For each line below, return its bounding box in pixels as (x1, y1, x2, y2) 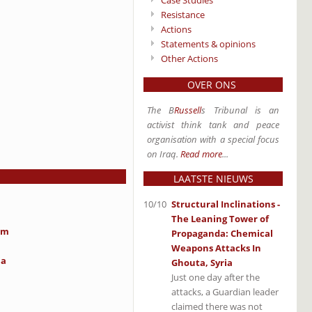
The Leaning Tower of (171, 212, 269, 225)
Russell (174, 104, 202, 117)
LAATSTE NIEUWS (173, 171, 253, 185)
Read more (180, 148, 222, 161)
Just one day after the (171, 270, 260, 283)
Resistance (161, 8, 205, 22)
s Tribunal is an (201, 104, 279, 117)
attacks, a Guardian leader (171, 285, 279, 298)
